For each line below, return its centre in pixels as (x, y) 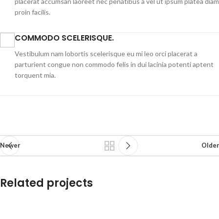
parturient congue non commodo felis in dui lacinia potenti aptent (114, 64)
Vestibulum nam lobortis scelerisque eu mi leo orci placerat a (106, 54)
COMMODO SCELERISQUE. (64, 38)
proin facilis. (33, 12)
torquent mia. (35, 75)
